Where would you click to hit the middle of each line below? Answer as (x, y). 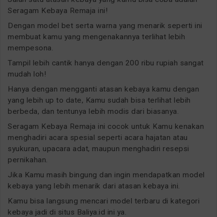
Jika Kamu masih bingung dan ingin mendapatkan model (106, 175)
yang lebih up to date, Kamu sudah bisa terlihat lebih (99, 101)
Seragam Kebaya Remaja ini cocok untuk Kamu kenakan (106, 127)
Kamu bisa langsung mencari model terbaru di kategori (104, 201)
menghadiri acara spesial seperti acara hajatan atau (98, 138)
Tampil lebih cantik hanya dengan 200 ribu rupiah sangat (106, 63)
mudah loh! (27, 74)
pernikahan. (28, 160)
